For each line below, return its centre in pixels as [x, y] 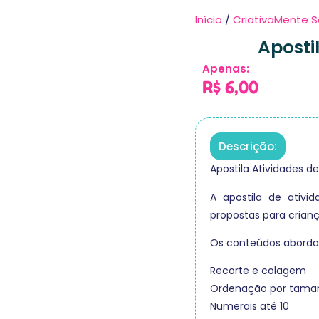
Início [209, 19]
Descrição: [248, 147]
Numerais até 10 [250, 307]
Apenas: [226, 68]
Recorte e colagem [258, 271]
